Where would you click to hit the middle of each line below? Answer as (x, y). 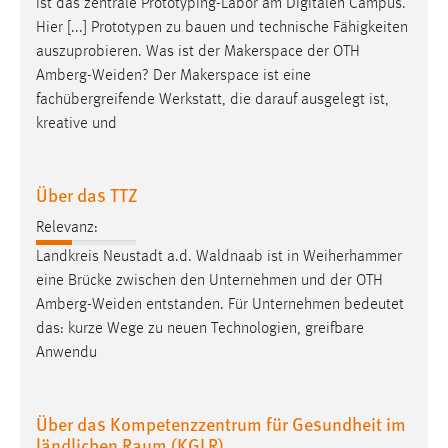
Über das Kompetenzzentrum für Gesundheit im (221, 423)
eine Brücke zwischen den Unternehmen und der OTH (209, 280)
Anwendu (66, 352)
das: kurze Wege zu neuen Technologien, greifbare (200, 328)
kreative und (76, 124)
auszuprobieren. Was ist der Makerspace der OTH (198, 52)
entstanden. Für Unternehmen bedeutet (273, 304)
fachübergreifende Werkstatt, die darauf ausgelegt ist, (212, 100)
